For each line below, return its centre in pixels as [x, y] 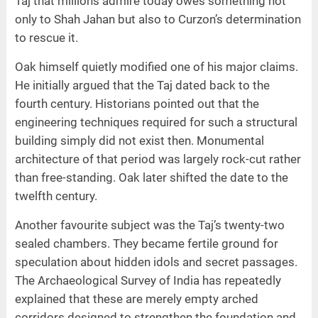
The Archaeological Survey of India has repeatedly [148, 281]
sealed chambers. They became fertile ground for [146, 244]
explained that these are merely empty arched [136, 299]
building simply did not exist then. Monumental [139, 141]
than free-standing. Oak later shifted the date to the [151, 178]
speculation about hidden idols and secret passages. [156, 262]
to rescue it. [46, 38]
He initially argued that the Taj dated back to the [142, 86]
